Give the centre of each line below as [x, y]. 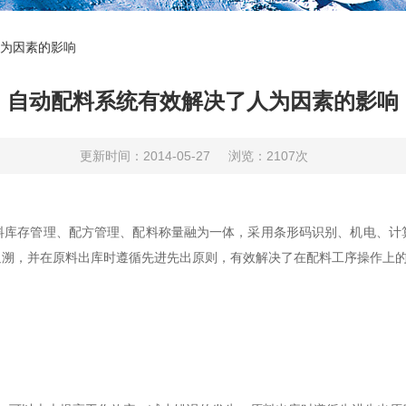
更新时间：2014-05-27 [145, 156]
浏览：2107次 [268, 156]
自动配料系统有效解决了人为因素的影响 [203, 101]
